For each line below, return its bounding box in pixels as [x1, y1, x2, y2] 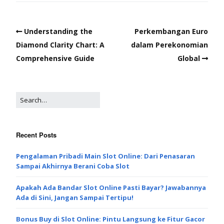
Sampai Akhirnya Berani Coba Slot [16, 161, 129, 171]
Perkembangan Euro [134, 26, 208, 36]
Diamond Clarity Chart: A [16, 40, 104, 50]
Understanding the [24, 26, 92, 36]
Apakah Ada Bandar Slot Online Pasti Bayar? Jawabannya [16, 183, 206, 192]
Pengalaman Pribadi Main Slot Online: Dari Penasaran [16, 151, 195, 161]
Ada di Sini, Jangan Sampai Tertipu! [16, 193, 133, 202]
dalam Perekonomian [131, 40, 208, 50]
